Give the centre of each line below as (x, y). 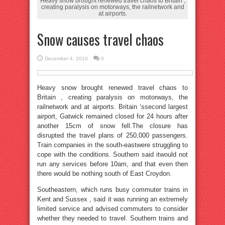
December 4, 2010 (66, 59)
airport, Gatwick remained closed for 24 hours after (113, 116)
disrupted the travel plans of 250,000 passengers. (113, 135)
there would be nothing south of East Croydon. (104, 174)
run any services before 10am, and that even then (113, 164)
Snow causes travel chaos (100, 39)
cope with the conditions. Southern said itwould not (113, 154)
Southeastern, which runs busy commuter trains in (113, 190)
